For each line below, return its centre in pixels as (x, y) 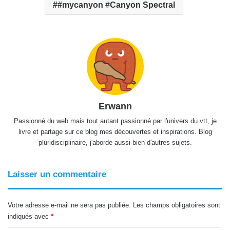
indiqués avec (29, 217)
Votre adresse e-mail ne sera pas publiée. (69, 205)
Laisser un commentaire (57, 175)
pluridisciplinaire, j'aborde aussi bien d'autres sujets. (115, 143)
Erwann (115, 107)
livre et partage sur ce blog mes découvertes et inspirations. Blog (115, 132)
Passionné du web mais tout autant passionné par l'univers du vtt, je (115, 121)
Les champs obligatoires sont (177, 205)
